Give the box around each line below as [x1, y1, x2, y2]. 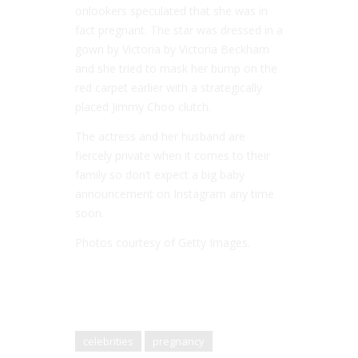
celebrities [83, 333, 133, 348]
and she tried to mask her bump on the [75, 60, 277, 76]
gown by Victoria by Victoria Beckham [75, 41, 269, 57]
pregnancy [153, 333, 205, 348]
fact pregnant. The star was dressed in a [75, 22, 283, 38]
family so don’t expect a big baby [75, 166, 245, 182]
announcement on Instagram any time [75, 185, 274, 201]
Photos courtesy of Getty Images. [75, 234, 250, 250]
